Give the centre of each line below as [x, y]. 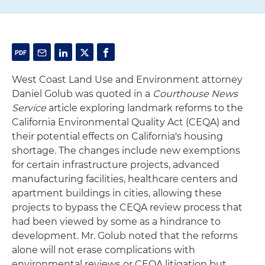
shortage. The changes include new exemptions [126, 151]
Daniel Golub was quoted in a [82, 94]
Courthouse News [195, 94]
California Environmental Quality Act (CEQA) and [126, 122]
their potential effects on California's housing [117, 136]
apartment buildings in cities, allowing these [117, 193]
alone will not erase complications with [104, 250]
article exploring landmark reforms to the [145, 108]
